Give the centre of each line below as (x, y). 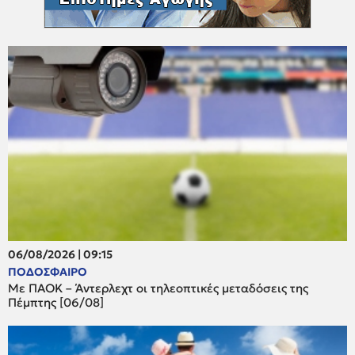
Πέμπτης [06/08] (56, 302)
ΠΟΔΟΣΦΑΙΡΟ (48, 271)
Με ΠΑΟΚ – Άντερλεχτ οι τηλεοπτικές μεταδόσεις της (158, 288)
